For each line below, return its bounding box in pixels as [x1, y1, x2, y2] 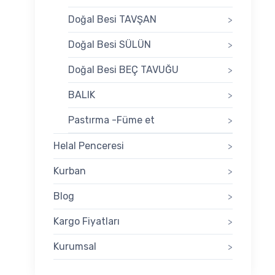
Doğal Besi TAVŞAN [68, 14, 157, 26]
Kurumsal [53, 241, 96, 253]
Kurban [53, 165, 86, 177]
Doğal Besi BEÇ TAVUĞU [68, 64, 179, 76]
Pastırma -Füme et [68, 114, 155, 126]
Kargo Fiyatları [53, 215, 120, 228]
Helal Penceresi [53, 140, 124, 152]
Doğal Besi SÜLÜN [68, 39, 151, 51]
